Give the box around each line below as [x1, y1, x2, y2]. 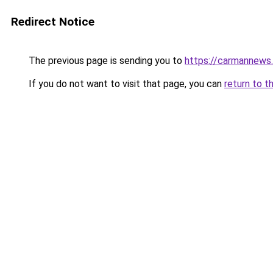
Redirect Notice [11, 15, 94, 29]
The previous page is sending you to [26, 55, 185, 66]
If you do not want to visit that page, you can [26, 78, 224, 90]
